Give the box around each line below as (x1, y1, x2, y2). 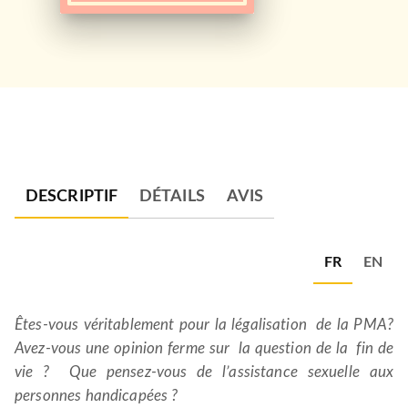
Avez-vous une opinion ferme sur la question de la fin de (15, 341, 393, 356)
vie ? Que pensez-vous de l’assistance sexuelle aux (15, 364, 393, 380)
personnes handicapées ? (15, 388, 178, 403)
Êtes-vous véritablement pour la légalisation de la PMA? (15, 317, 393, 332)
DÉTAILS (139, 189, 205, 205)
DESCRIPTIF (25, 189, 117, 205)
